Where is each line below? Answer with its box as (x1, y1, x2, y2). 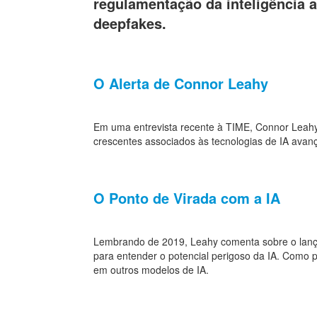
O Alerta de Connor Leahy (93, 72, 268, 93)
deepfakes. (93, 12, 166, 33)
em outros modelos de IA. (93, 262, 209, 277)
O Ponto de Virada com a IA (93, 187, 280, 208)
